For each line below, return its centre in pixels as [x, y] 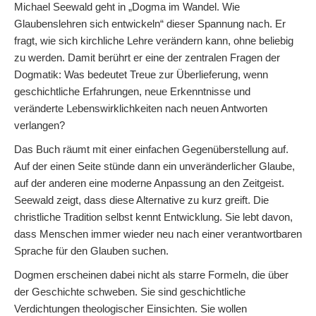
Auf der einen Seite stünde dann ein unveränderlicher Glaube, [154, 166]
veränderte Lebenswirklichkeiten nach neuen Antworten [141, 108]
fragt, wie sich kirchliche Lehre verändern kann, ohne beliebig [154, 40]
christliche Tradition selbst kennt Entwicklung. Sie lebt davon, [153, 217]
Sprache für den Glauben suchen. [91, 250]
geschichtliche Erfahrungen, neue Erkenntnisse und [132, 91]
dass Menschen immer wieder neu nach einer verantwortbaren [158, 233]
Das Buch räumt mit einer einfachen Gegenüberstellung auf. [151, 149]
